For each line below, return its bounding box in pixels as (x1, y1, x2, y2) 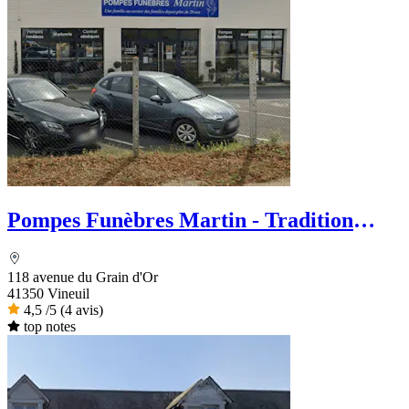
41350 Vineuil (7, 285, 89, 301)
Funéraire (7, 232, 102, 257)
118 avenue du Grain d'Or (7, 268, 158, 285)
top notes (23, 318, 76, 334)
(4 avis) (60, 301, 103, 318)
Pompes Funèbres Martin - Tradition (7, 207, 353, 232)
